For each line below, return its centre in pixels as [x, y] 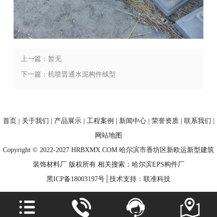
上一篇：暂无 [41, 59]
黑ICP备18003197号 [76, 179]
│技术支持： [124, 179]
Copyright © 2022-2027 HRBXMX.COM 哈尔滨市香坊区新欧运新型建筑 [108, 150]
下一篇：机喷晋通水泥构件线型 [69, 74]
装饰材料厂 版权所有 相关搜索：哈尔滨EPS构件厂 [108, 164]
